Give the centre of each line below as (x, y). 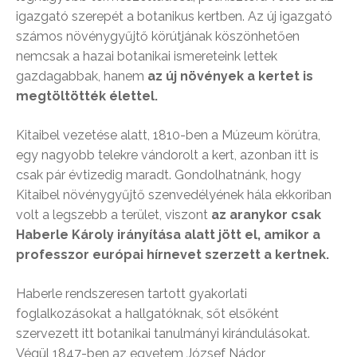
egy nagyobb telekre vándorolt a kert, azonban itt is (167, 155)
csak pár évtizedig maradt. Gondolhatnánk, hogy (159, 175)
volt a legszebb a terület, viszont (114, 214)
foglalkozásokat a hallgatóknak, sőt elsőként (147, 313)
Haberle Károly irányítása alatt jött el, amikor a (168, 234)
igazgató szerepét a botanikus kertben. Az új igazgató (174, 16)
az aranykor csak (266, 214)
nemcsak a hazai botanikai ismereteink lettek (147, 56)
